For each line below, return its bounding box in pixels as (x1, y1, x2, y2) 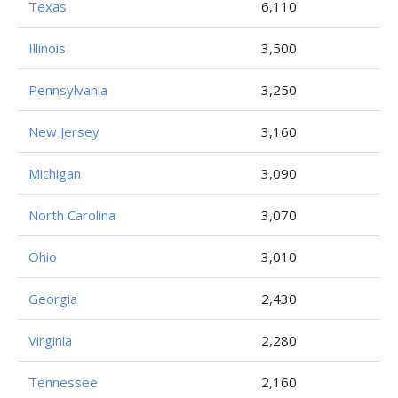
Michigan (28, 164, 81, 182)
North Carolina (28, 206, 115, 224)
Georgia (28, 290, 77, 307)
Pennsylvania (28, 81, 107, 99)
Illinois (28, 39, 66, 57)
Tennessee (28, 373, 98, 391)
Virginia (28, 331, 72, 349)
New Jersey (28, 123, 99, 140)
